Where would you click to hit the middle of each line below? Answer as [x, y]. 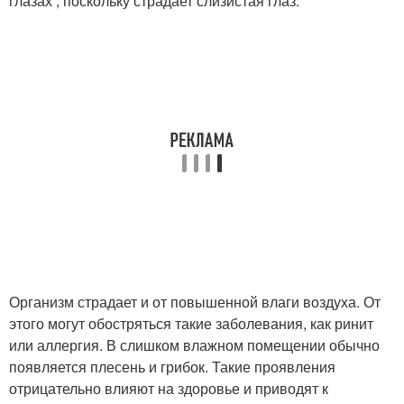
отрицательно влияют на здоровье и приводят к [169, 389]
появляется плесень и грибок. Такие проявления [172, 367]
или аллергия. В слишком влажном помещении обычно [194, 345]
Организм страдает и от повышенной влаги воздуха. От [195, 302]
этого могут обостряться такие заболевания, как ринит [191, 324]
